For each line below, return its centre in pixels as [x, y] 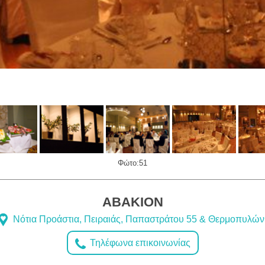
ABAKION [132, 202]
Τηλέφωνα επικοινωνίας [139, 243]
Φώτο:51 [132, 163]
